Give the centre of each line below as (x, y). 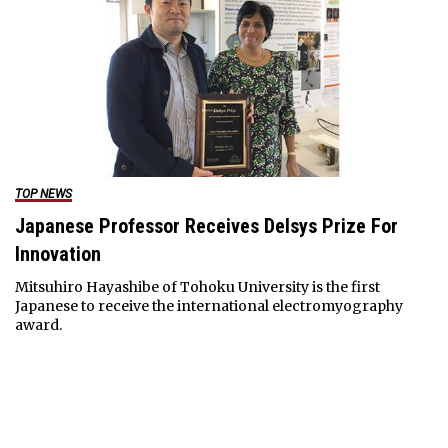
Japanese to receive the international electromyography (208, 306)
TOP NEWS (43, 194)
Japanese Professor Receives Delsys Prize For (206, 226)
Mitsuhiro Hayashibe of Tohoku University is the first (197, 287)
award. (38, 325)
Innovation (57, 254)
